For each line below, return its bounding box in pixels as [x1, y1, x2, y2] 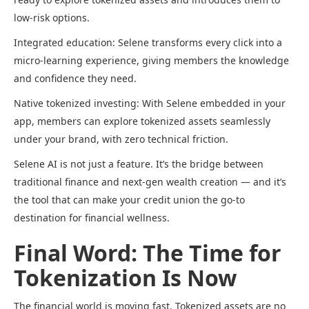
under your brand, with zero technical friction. [14, 132, 228, 146]
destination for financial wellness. [14, 211, 170, 225]
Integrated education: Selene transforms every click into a [14, 36, 282, 50]
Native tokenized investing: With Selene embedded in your [14, 97, 286, 110]
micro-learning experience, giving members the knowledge [14, 54, 289, 68]
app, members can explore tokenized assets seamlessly [14, 114, 270, 128]
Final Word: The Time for [14, 238, 281, 268]
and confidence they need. [14, 72, 137, 86]
